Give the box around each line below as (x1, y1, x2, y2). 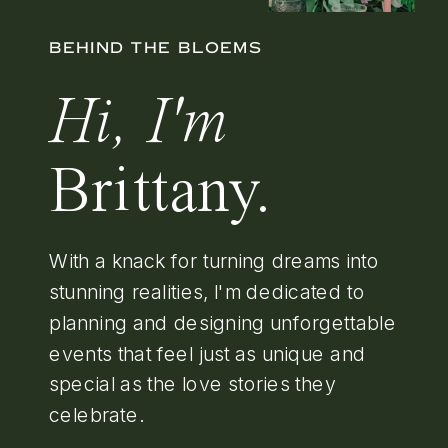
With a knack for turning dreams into (49, 248, 380, 272)
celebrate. (49, 402, 143, 426)
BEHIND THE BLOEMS (49, 36, 262, 58)
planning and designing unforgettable (49, 309, 397, 334)
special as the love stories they (49, 371, 336, 396)
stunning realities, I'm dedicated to (49, 278, 366, 303)
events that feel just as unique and (49, 340, 366, 365)
